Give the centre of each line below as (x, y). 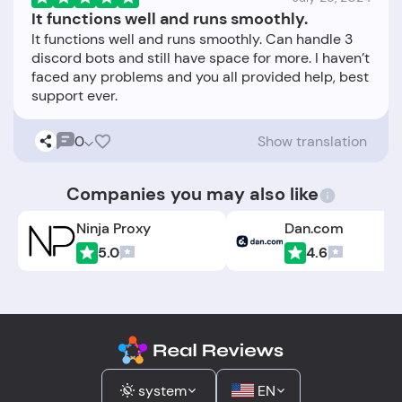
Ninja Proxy (114, 228)
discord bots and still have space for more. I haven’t (201, 58)
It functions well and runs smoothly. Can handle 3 (192, 39)
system (162, 390)
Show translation (312, 141)
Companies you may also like (192, 194)
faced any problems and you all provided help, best (200, 77)
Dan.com (315, 228)
